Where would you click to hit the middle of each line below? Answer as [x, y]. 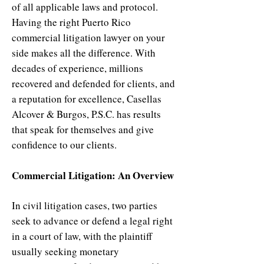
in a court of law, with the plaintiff [82, 236]
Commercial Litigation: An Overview [93, 175]
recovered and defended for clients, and [93, 83]
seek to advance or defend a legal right [92, 221]
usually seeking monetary [65, 251]
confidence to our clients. [64, 145]
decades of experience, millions [77, 68]
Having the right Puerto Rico [71, 22]
